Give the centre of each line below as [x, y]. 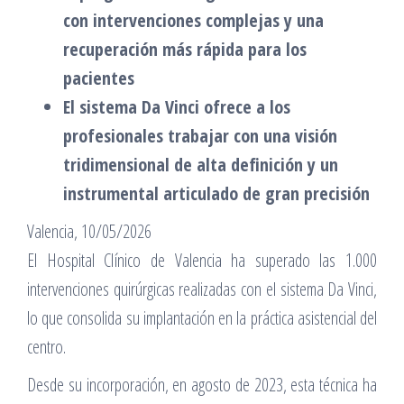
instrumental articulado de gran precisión [216, 193]
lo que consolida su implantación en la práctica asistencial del [202, 317]
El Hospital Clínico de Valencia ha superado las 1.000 [202, 260]
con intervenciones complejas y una [193, 20]
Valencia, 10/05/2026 [89, 231]
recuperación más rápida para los [185, 49]
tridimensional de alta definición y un [201, 164]
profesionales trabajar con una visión [200, 135]
